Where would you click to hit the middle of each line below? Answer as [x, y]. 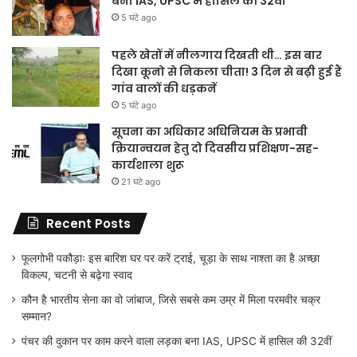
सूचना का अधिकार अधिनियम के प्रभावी [210, 131]
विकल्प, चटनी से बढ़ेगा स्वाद [77, 275]
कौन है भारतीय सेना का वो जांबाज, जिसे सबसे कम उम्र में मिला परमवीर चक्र [171, 299]
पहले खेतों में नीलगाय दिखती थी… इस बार [217, 55]
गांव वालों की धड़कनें [164, 88]
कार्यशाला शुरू [148, 165]
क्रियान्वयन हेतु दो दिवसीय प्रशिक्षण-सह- [215, 148]
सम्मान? [37, 316]
